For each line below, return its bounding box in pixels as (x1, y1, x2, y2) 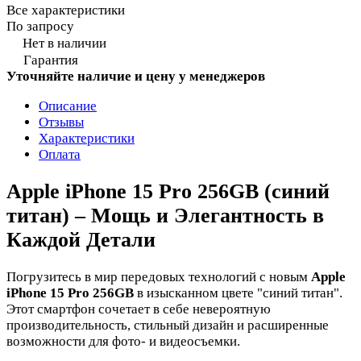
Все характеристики (6, 2, 125, 18)
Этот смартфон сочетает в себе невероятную (6, 301, 271, 317)
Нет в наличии (23, 35, 106, 51)
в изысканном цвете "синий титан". (134, 284, 342, 301)
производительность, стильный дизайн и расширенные (6, 317, 329, 333)
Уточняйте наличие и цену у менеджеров (6, 68, 265, 84)
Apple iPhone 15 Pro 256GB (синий (6, 179, 330, 203)
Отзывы (39, 114, 84, 130)
